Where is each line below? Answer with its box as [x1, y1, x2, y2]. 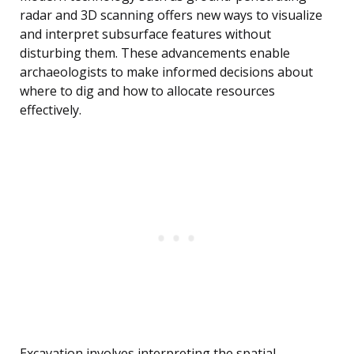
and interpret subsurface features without [20, 25, 271, 43]
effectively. [20, 101, 81, 119]
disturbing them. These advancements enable [20, 44, 290, 62]
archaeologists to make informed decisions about [20, 63, 313, 81]
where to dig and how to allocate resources [20, 82, 275, 100]
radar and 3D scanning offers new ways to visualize [20, 6, 322, 24]
